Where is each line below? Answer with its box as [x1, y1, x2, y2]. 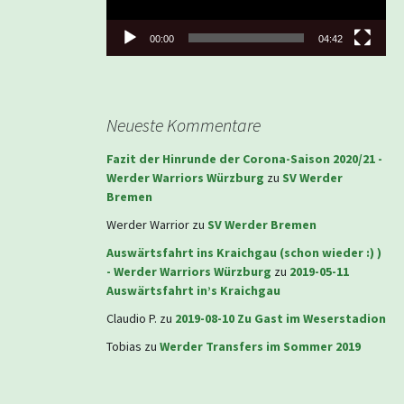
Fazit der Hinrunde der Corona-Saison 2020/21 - [106, 150, 382, 167]
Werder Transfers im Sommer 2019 [160, 337, 361, 354]
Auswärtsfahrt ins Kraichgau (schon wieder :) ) [106, 243, 381, 261]
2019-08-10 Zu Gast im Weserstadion [175, 309, 386, 326]
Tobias [106, 337, 142, 354]
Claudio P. [106, 309, 157, 326]
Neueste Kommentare [106, 113, 261, 136]
